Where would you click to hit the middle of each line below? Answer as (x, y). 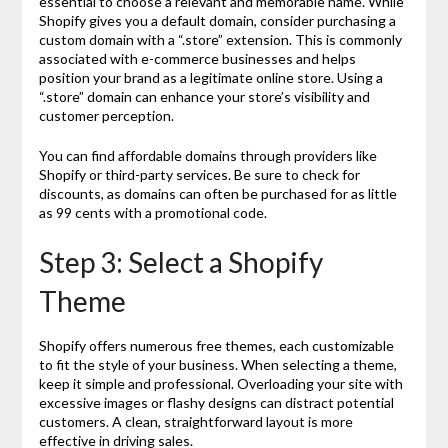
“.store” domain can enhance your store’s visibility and (204, 96)
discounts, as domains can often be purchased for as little (217, 193)
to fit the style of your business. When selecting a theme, (217, 364)
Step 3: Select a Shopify (180, 261)
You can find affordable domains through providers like (207, 155)
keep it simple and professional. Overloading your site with (220, 383)
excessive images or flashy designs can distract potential (216, 402)
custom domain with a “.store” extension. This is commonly (220, 39)
